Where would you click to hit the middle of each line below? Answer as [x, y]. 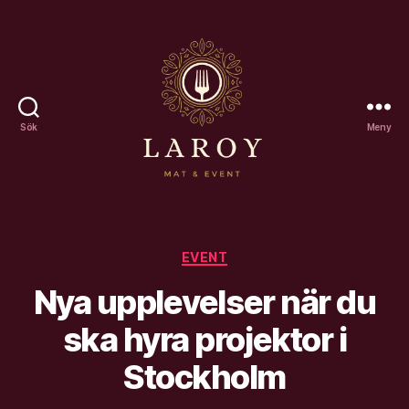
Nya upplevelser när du [204, 303]
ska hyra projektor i [204, 340]
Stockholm [204, 378]
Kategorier [242, 253]
